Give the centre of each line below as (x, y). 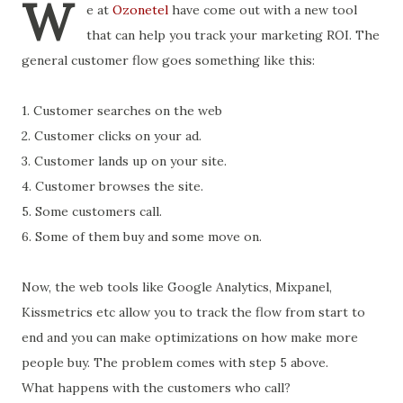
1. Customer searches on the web (122, 111)
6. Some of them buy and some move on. (142, 237)
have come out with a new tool (263, 10)
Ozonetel (140, 10)
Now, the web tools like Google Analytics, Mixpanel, (177, 287)
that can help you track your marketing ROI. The (233, 35)
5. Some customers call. (92, 211)
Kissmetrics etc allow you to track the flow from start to (193, 312)
